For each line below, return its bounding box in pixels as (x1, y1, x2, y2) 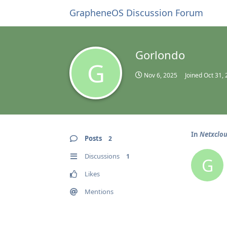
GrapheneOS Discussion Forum (69, 7, 203, 19)
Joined (185, 71, 204, 80)
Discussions (85, 152, 120, 161)
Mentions (85, 187, 113, 196)
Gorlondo (135, 47, 185, 62)
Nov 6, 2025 (144, 71, 177, 80)
